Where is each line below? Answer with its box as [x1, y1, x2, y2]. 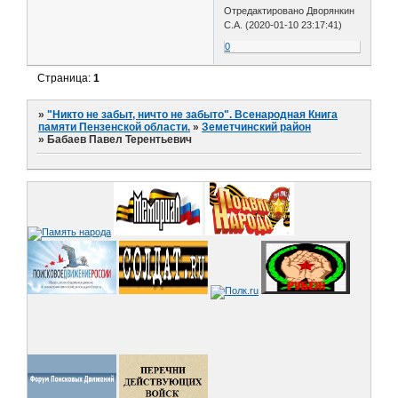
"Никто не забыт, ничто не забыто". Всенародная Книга [47, 108, 338, 122]
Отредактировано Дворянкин [224, 4, 355, 16]
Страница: [37, 71, 94, 84]
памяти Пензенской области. [38, 121, 191, 134]
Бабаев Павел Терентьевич [47, 133, 193, 147]
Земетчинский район [202, 121, 312, 134]
